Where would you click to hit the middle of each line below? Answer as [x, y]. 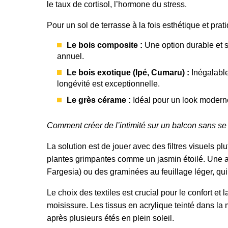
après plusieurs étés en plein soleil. [110, 218]
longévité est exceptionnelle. [108, 84]
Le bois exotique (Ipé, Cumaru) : [128, 73]
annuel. [70, 56]
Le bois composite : [105, 45]
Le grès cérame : [99, 100]
